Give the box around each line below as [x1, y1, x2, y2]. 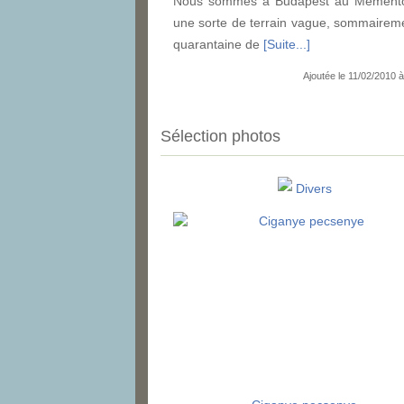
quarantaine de [173, 36, 263, 51]
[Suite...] [263, 36, 310, 51]
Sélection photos [161, 127, 280, 146]
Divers [295, 181, 332, 197]
